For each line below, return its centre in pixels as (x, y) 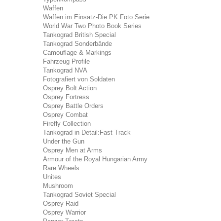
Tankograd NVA (65, 70)
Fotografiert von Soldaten (79, 79)
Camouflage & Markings (77, 53)
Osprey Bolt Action (70, 88)
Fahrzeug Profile (66, 61)
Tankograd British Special (79, 35)
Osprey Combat (65, 115)
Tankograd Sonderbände (77, 44)
